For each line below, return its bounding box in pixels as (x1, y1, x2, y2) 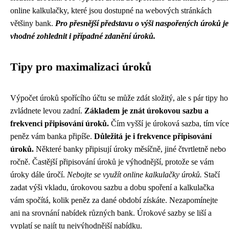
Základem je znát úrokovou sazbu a (84, 106, 209, 115)
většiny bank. (10, 18, 55, 28)
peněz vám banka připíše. (10, 131, 94, 141)
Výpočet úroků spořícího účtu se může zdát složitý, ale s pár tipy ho (10, 93, 228, 102)
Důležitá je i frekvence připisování (94, 131, 212, 141)
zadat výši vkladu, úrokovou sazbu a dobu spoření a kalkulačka (10, 182, 214, 192)
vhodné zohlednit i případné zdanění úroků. (10, 31, 155, 40)
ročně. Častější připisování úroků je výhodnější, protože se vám (10, 157, 214, 166)
